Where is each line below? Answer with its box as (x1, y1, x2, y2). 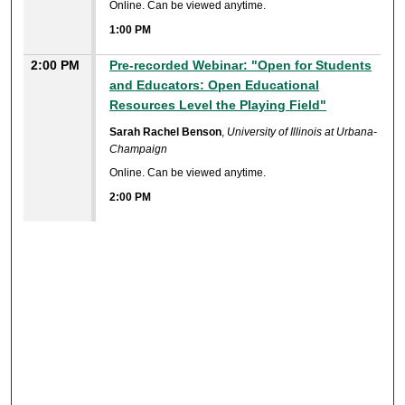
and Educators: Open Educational (109, 77, 320, 92)
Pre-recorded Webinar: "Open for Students (109, 57, 372, 72)
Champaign (109, 142, 168, 155)
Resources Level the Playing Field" (109, 97, 327, 112)
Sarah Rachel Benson (109, 125, 222, 138)
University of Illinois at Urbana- (227, 125, 378, 138)
